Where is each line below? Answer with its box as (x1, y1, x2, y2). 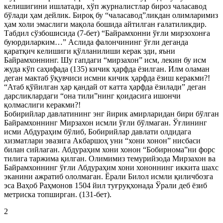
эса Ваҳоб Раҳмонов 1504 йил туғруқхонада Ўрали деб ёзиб (4, 181, 207, 190)
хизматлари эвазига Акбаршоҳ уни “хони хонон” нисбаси (4, 136, 201, 145)
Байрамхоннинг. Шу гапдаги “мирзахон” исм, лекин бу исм (4, 56, 206, 64)
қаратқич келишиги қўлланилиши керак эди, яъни (4, 47, 175, 55)
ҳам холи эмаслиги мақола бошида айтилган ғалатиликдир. (4, 20, 207, 28)
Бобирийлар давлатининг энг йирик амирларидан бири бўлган (4, 110, 219, 118)
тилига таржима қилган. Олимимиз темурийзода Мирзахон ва (4, 154, 216, 163)
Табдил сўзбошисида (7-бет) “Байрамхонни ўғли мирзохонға (4, 29, 210, 37)
